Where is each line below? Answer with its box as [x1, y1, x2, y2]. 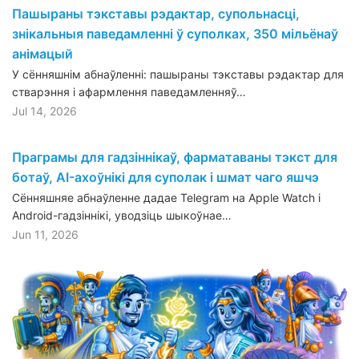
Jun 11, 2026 [12, 227, 79, 241]
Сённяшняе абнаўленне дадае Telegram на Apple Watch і [12, 190, 321, 204]
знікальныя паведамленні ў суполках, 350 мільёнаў [12, 25, 338, 42]
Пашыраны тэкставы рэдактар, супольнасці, [12, 5, 300, 22]
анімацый [12, 45, 73, 62]
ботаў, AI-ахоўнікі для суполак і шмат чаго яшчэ [12, 168, 319, 185]
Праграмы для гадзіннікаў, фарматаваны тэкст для [12, 148, 337, 165]
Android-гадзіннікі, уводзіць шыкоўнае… [12, 208, 232, 222]
